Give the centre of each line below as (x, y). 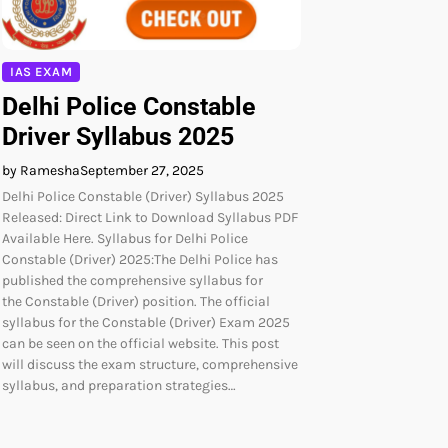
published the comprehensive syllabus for (132, 280)
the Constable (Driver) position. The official (136, 301)
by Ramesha (41, 170)
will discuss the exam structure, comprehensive (150, 364)
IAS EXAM (41, 71)
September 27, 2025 (142, 170)
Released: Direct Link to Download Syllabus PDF (150, 217)
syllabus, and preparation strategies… (119, 385)
